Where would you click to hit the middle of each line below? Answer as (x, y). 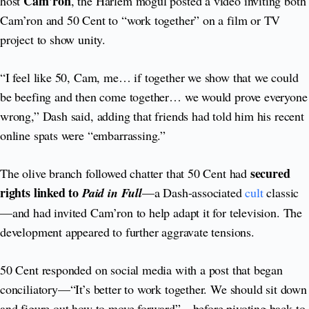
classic (281, 192)
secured (270, 173)
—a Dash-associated (193, 192)
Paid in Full (112, 192)
